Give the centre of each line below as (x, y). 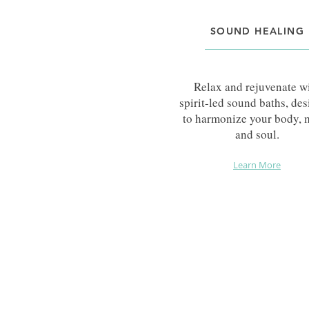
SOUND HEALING (257, 31)
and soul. (257, 134)
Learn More (257, 165)
